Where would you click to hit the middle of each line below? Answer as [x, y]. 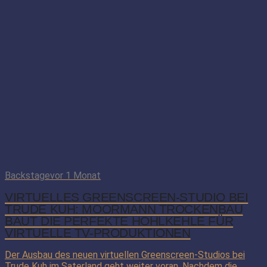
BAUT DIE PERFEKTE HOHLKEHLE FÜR [119, 221]
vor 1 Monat [75, 175]
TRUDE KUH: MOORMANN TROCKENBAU [124, 209]
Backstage [27, 175]
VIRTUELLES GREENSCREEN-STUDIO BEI [127, 197]
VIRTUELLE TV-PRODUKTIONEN [98, 232]
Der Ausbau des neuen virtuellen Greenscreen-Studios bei [125, 255]
